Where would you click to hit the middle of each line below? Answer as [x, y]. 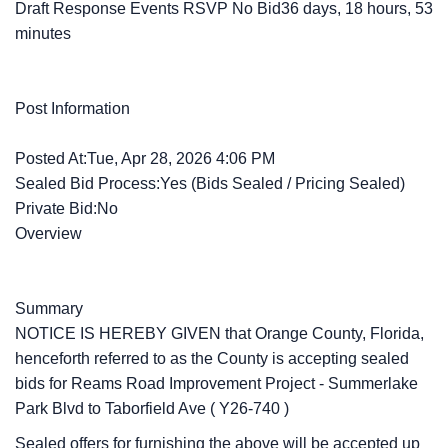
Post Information [72, 108]
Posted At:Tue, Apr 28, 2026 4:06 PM [145, 158]
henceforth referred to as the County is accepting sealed [212, 358]
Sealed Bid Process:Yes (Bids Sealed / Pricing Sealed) [210, 183]
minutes [43, 33]
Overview [48, 233]
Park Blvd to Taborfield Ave [112, 408]
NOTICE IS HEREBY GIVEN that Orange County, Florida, [219, 333]
